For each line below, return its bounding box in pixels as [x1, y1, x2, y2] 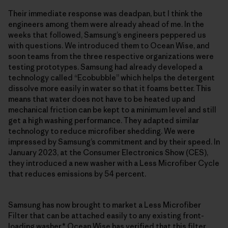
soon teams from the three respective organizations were [8, 51, 214, 61]
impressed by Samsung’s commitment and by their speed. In [8, 136, 220, 147]
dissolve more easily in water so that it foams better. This [8, 83, 211, 93]
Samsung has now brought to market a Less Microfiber [8, 199, 201, 210]
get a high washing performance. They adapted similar [8, 115, 199, 125]
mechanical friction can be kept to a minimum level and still [8, 104, 216, 115]
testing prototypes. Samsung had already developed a [8, 62, 203, 72]
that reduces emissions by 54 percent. [8, 168, 146, 179]
